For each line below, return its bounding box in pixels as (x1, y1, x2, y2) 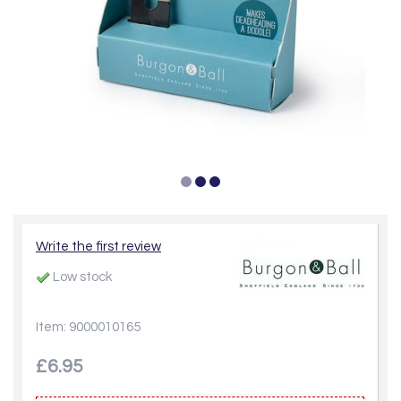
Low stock (50, 270, 112, 284)
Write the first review (36, 240, 161, 253)
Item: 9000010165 (36, 320, 141, 334)
